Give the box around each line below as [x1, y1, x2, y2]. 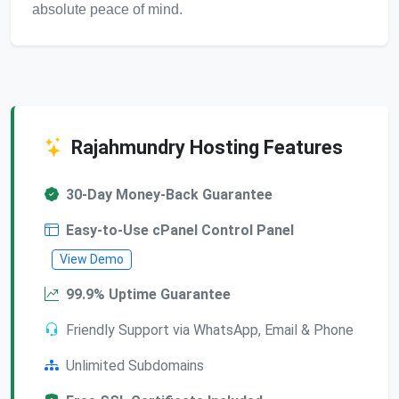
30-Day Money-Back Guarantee [66, 186, 273, 204]
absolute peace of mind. [32, 2, 183, 18]
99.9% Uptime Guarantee [66, 286, 231, 304]
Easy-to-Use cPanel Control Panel [66, 222, 294, 240]
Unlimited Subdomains [66, 357, 204, 375]
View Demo [60, 252, 124, 267]
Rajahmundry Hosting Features [71, 136, 343, 159]
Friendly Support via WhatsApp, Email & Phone [66, 322, 354, 339]
